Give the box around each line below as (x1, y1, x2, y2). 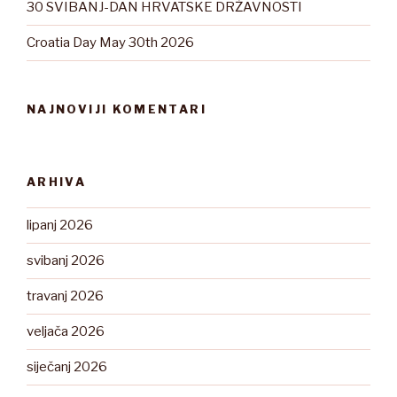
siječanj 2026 (27, 359, 107, 376)
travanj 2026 (27, 288, 104, 305)
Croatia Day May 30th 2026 (27, 35, 194, 51)
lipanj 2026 (27, 217, 93, 234)
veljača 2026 (27, 323, 105, 340)
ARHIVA (27, 175, 87, 190)
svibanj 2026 (27, 253, 105, 269)
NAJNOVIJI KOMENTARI (27, 101, 206, 116)
